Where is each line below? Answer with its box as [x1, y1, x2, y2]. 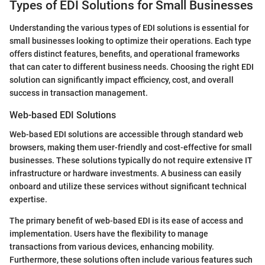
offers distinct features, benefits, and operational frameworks [9, 49, 240, 59]
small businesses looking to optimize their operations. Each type [9, 36, 251, 46]
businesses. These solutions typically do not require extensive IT [9, 155, 253, 165]
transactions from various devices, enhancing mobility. [9, 241, 214, 251]
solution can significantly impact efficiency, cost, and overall [9, 75, 234, 85]
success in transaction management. [9, 88, 148, 98]
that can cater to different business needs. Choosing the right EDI [9, 62, 254, 72]
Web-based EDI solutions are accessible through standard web [9, 129, 243, 139]
